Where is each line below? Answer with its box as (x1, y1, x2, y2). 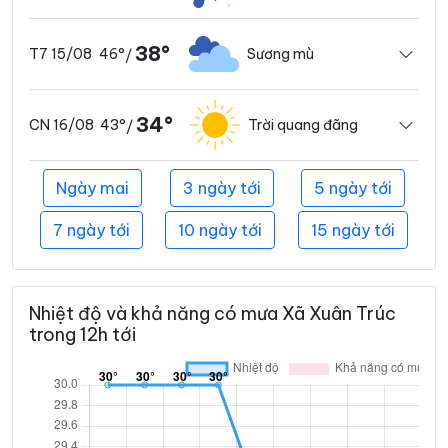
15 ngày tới (310, 220, 395, 241)
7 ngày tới (53, 220, 131, 241)
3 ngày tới (182, 178, 261, 199)
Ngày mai (55, 178, 129, 199)
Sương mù (247, 44, 314, 63)
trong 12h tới (29, 323, 136, 347)
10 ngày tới (178, 220, 263, 241)
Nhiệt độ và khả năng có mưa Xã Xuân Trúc (29, 302, 396, 326)
